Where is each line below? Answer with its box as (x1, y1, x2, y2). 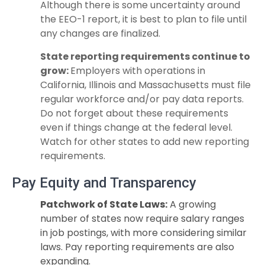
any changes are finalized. (40, 27, 160, 40)
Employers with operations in (70, 64, 205, 77)
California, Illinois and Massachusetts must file (40, 78, 251, 92)
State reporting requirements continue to (40, 50, 250, 63)
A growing (167, 198, 216, 211)
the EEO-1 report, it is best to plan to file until (40, 12, 247, 26)
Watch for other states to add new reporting (40, 135, 249, 148)
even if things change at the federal (40, 121, 209, 134)
